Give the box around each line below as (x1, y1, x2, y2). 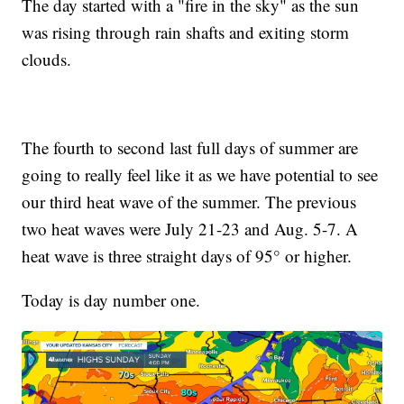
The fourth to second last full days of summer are (22, 135, 359, 159)
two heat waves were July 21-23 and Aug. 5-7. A (22, 216, 359, 240)
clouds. (22, 47, 72, 70)
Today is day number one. (22, 288, 201, 311)
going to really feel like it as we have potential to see (22, 162, 379, 186)
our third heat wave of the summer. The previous (22, 189, 357, 213)
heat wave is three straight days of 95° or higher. (22, 243, 353, 267)
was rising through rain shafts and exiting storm (22, 20, 350, 43)
